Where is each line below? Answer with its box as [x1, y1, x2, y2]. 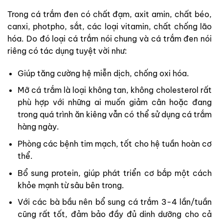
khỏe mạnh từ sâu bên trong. [17, 180, 124, 190]
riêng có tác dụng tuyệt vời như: [7, 46, 127, 56]
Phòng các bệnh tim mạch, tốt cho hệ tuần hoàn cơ [17, 138, 212, 149]
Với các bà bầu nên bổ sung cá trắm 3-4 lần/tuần [17, 197, 212, 207]
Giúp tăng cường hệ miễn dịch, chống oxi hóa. [17, 68, 189, 78]
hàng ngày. [17, 122, 59, 132]
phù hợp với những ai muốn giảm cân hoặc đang [17, 97, 212, 108]
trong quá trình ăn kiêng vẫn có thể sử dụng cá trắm [17, 109, 212, 120]
